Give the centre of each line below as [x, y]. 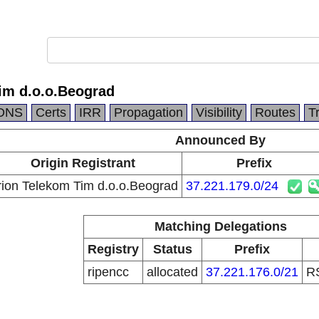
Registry [113, 249]
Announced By [220, 140]
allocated [172, 272]
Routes [275, 113]
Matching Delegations [220, 226]
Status [172, 249]
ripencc [108, 272]
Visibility [219, 113]
